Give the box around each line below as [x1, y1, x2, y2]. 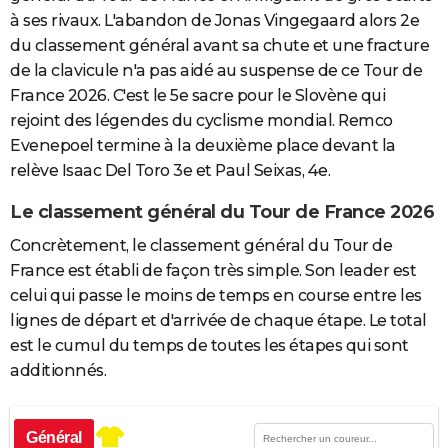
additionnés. [10, 361, 106, 381]
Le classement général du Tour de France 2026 [10, 200, 434, 223]
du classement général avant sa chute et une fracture [10, 36, 429, 56]
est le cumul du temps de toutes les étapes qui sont [10, 336, 409, 356]
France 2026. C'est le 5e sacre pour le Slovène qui [10, 86, 385, 106]
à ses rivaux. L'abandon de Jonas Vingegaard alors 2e [10, 11, 419, 31]
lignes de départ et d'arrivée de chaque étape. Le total [10, 311, 427, 331]
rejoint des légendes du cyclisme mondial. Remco [10, 111, 393, 131]
